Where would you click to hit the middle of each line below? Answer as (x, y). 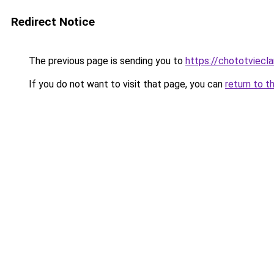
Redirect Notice (53, 22)
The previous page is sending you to (106, 61)
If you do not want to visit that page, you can (126, 84)
